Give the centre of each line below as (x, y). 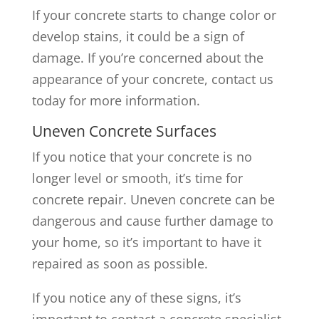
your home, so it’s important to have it (146, 242)
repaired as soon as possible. (120, 263)
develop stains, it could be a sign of (138, 36)
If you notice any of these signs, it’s (136, 297)
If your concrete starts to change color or (154, 15)
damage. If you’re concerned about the (147, 57)
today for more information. (116, 100)
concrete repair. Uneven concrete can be (153, 199)
